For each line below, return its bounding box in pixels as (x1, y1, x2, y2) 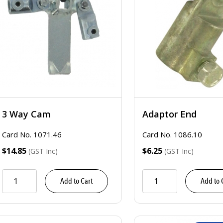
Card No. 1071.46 (2, 129, 62, 139)
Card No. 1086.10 (142, 129, 202, 139)
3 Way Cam (2, 108, 51, 120)
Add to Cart (60, 176, 93, 187)
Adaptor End (142, 108, 197, 120)
